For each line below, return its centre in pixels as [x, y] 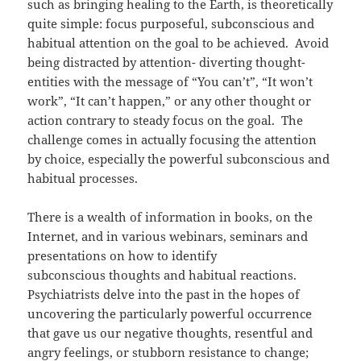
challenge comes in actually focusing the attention [172, 139]
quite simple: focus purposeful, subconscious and [171, 23]
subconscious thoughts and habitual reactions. [164, 274]
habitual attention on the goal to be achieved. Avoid [178, 42]
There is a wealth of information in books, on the [170, 216]
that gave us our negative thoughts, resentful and [170, 332]
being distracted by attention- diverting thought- [167, 62]
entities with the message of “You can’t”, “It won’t [170, 81]
